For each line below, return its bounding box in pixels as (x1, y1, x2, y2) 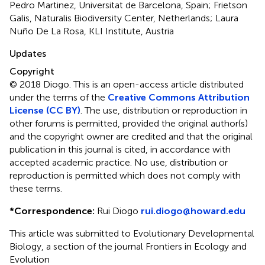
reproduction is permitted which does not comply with (9, 169, 241, 181)
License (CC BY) (9, 104, 80, 116)
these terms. (9, 182, 62, 194)
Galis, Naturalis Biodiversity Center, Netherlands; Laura (9, 12, 238, 24)
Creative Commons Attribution (108, 91, 250, 103)
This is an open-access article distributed (73, 78, 244, 90)
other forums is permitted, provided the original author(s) (9, 117, 248, 129)
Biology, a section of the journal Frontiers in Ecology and (9, 240, 247, 252)
